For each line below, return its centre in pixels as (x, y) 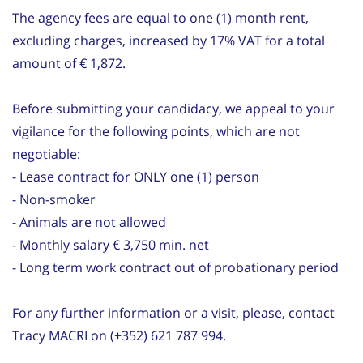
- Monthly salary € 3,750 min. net (111, 244)
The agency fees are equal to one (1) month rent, (160, 17)
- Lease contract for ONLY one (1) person (136, 176)
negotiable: (46, 154)
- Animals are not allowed (89, 222)
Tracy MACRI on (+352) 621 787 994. (119, 335)
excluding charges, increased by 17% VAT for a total (169, 40)
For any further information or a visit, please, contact (173, 312)
